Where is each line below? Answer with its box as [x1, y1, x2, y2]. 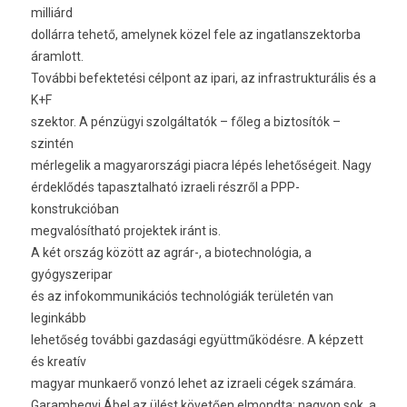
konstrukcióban [31, 202, 119, 216]
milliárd [31, 5, 73, 20]
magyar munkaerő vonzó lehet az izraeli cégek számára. [31, 376, 356, 391]
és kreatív [31, 354, 86, 369]
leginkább [31, 311, 86, 325]
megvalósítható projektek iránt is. [31, 223, 221, 238]
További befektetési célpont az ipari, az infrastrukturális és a [31, 71, 376, 85]
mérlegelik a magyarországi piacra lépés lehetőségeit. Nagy [31, 158, 372, 173]
